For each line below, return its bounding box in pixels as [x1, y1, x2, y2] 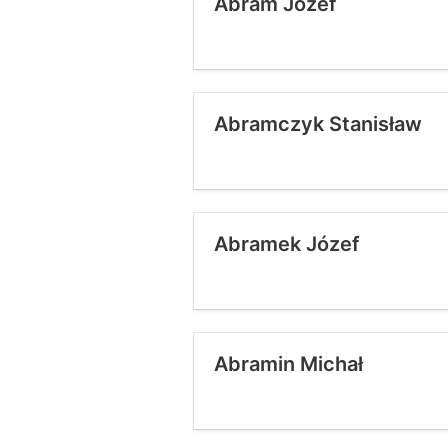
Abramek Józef [214, 232, 360, 256]
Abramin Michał [214, 352, 363, 376]
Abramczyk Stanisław [214, 112, 422, 136]
